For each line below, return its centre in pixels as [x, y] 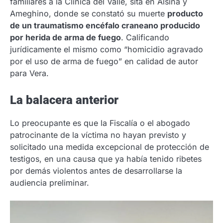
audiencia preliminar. [50, 182]
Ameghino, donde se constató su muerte [89, 13]
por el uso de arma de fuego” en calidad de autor [104, 61]
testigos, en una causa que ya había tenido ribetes [106, 159]
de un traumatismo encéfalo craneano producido [105, 25]
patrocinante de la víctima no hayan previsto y [98, 135]
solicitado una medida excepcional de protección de [110, 147]
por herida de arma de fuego [65, 37]
